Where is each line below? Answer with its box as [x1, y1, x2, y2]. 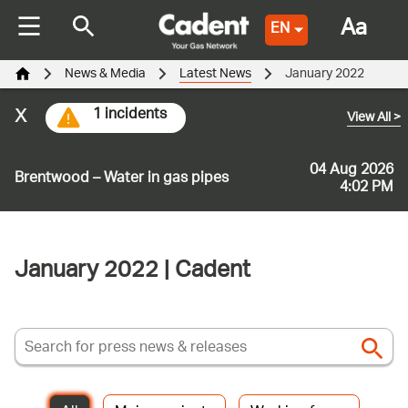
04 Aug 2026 [310, 154, 393, 187]
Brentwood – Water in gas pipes [15, 163, 229, 196]
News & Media [65, 59, 146, 89]
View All [347, 103, 393, 133]
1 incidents [93, 98, 167, 131]
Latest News [179, 59, 251, 89]
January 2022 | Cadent [15, 250, 250, 296]
